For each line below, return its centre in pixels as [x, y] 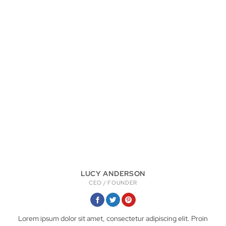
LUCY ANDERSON [113, 173]
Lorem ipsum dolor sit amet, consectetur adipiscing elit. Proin [113, 218]
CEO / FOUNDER [113, 182]
